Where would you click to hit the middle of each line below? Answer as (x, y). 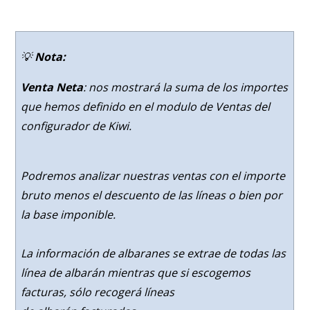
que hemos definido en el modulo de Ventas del (145, 107)
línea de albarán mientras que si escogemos (135, 273)
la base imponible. (68, 215)
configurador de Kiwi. (76, 126)
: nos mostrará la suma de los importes (185, 87)
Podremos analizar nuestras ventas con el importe (153, 176)
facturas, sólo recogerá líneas (97, 292)
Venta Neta (52, 87)
